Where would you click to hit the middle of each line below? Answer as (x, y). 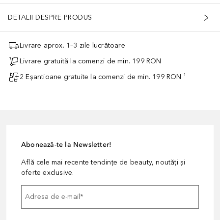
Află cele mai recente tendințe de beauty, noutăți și (103, 162)
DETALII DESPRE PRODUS (50, 18)
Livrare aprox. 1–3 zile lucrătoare (72, 46)
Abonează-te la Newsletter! (67, 144)
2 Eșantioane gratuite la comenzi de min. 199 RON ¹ (103, 77)
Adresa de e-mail (53, 197)
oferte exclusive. (48, 172)
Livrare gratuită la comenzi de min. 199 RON (91, 61)
